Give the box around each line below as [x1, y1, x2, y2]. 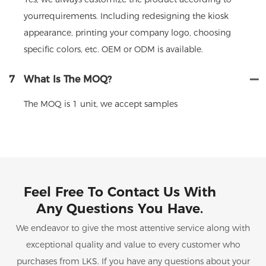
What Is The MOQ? [24, 73, 112, 85]
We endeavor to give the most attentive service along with [16, 223, 250, 234]
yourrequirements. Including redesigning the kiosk [24, 10, 229, 21]
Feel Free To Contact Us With [23, 183, 216, 200]
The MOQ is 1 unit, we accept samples [24, 98, 178, 109]
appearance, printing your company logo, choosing [24, 27, 231, 38]
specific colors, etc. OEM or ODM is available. [24, 43, 203, 55]
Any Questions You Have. [36, 200, 204, 217]
